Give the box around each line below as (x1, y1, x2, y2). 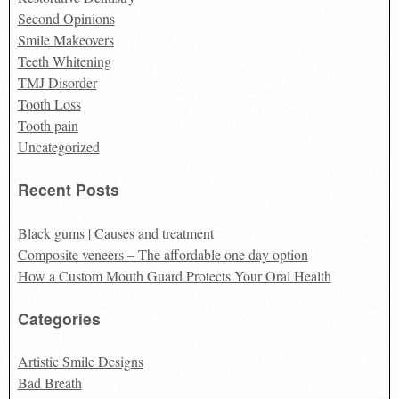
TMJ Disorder (17, 72, 97, 92)
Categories (17, 306, 101, 330)
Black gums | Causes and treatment (17, 223, 214, 242)
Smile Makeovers (17, 29, 114, 49)
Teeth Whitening (17, 51, 111, 70)
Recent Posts (17, 178, 119, 201)
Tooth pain (17, 115, 78, 134)
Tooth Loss (17, 94, 81, 113)
